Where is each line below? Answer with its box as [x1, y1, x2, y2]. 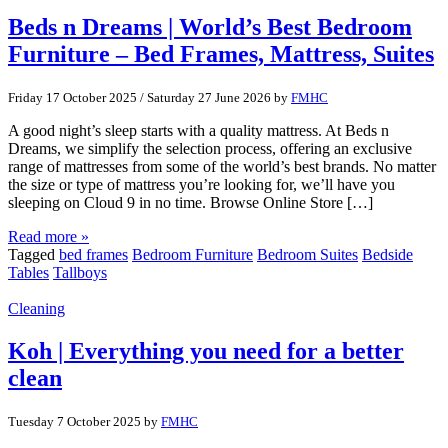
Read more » [8, 228, 89, 246]
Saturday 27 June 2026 [147, 90, 271, 106]
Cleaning [8, 300, 65, 318]
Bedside [362, 246, 413, 264]
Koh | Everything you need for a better [8, 338, 404, 365]
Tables [8, 264, 49, 282]
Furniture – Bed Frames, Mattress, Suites [8, 41, 434, 68]
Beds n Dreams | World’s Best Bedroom [8, 14, 412, 41]
